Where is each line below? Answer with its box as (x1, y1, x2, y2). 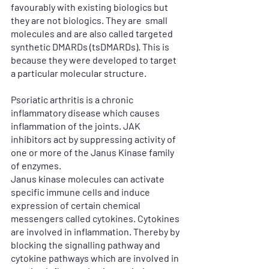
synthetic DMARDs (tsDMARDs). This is (11, 40, 171, 52)
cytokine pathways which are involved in (11, 252, 181, 264)
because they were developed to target (11, 53, 178, 65)
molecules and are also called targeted (11, 27, 175, 39)
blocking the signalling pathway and (11, 238, 162, 250)
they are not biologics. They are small (11, 14, 169, 26)
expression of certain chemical (11, 199, 142, 211)
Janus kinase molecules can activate (11, 172, 166, 184)
